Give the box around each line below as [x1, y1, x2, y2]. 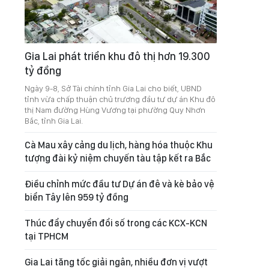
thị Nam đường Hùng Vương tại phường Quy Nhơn [25, 105, 205, 115]
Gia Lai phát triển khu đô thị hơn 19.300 [25, 50, 210, 62]
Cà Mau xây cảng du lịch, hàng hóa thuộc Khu [25, 139, 213, 151]
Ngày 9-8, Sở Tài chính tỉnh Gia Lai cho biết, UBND [25, 83, 202, 93]
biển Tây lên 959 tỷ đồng [25, 192, 128, 203]
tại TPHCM [25, 231, 68, 242]
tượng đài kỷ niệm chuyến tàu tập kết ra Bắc [25, 153, 211, 164]
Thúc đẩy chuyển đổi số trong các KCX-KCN [25, 217, 207, 229]
